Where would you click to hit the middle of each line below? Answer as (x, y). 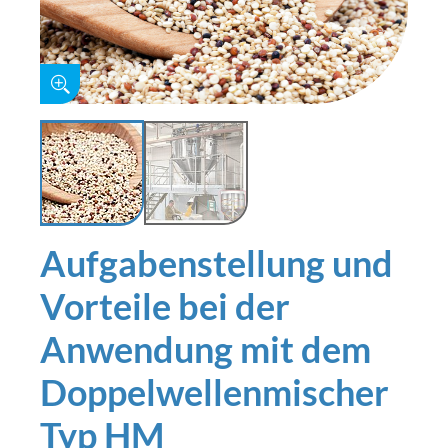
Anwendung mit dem (205, 349)
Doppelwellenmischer (214, 392)
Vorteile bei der (165, 306)
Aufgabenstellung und (216, 263)
